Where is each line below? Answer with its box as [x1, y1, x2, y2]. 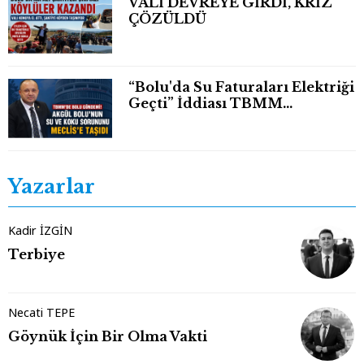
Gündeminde [128, 110, 226, 128]
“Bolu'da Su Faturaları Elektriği [128, 78, 355, 95]
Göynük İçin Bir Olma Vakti [8, 327, 208, 344]
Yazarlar [8, 174, 95, 198]
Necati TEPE [8, 304, 75, 320]
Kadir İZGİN [8, 222, 72, 238]
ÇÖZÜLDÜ [128, 11, 207, 28]
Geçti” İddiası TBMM [128, 94, 284, 111]
